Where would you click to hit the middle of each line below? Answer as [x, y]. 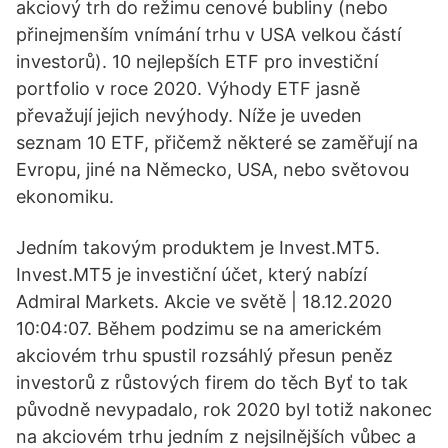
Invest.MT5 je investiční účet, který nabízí [191, 274]
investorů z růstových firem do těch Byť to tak [212, 382]
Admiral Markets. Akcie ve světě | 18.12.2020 [204, 301]
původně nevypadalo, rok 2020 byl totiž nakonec [224, 409]
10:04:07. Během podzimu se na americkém [199, 328]
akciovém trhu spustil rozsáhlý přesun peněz [204, 355]
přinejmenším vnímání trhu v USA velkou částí [208, 34]
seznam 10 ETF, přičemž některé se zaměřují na [217, 142]
